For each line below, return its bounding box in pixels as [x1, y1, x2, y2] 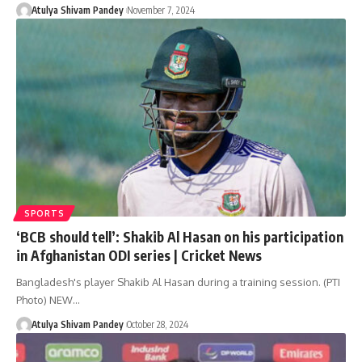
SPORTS [24, 208, 65, 219]
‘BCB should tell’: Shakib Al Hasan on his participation [16, 228, 343, 246]
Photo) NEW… [16, 293, 80, 307]
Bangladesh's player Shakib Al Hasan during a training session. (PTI [16, 276, 340, 289]
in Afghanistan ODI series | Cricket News [16, 246, 262, 265]
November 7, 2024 [126, 4, 195, 17]
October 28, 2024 [126, 318, 188, 331]
